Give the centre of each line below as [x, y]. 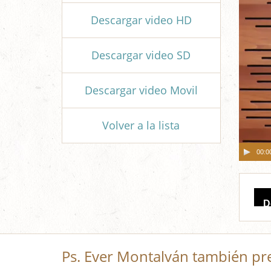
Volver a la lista [141, 125]
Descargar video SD [141, 55]
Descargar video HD [141, 20]
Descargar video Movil [141, 90]
